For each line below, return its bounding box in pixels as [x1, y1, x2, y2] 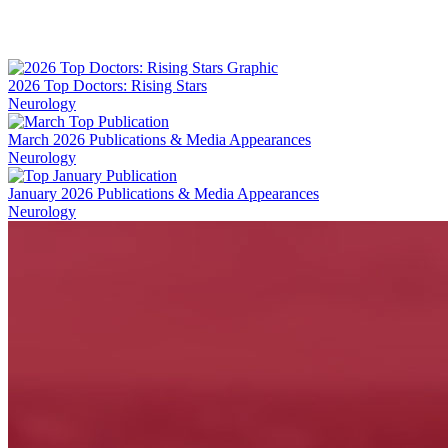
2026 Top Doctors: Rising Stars [8, 76, 207, 94]
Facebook [8, 33, 70, 51]
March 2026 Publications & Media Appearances [8, 130, 311, 148]
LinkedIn [8, 65, 66, 83]
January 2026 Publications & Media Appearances [8, 184, 319, 202]
